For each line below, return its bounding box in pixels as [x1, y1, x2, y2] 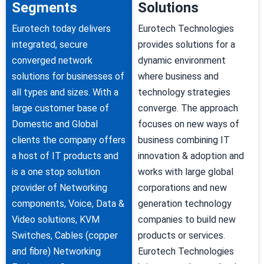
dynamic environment [138, 54, 226, 66]
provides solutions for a [138, 38, 235, 50]
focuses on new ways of [138, 118, 239, 130]
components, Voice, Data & [12, 197, 124, 209]
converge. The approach [138, 102, 238, 114]
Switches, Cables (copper [12, 229, 118, 241]
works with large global [138, 166, 233, 177]
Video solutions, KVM [12, 213, 100, 225]
